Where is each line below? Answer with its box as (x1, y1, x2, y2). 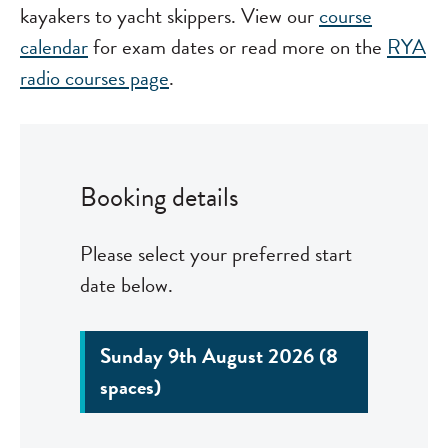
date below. (80, 269, 173, 301)
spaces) (100, 371, 161, 403)
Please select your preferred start (80, 238, 352, 270)
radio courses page (20, 62, 169, 94)
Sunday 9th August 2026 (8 (100, 340, 338, 372)
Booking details (80, 177, 239, 217)
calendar (20, 31, 88, 63)
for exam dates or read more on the (88, 31, 387, 63)
